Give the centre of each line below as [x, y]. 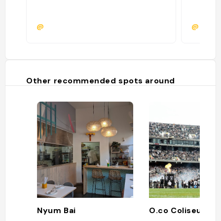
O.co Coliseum [180, 210]
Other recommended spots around [101, 81]
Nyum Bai [56, 210]
